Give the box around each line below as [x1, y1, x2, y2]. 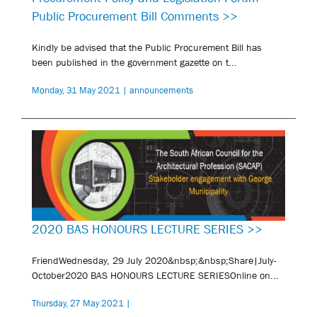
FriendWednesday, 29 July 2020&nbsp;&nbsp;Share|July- [32, 254, 277, 266]
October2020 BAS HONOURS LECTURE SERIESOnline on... [32, 269, 279, 281]
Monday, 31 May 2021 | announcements [32, 85, 193, 96]
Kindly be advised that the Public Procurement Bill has [32, 42, 262, 53]
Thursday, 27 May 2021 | [32, 297, 131, 309]
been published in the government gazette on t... [32, 57, 237, 68]
